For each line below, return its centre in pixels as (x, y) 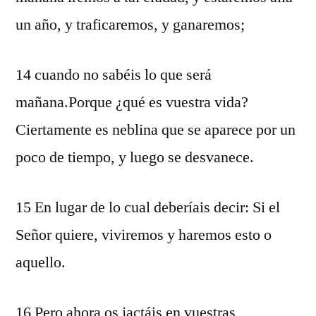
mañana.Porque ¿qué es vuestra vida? (132, 102)
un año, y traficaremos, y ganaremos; (130, 25)
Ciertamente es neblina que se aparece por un (156, 130)
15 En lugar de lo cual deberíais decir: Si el (148, 207)
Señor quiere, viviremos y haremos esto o (144, 235)
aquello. (41, 262)
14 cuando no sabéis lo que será (114, 75)
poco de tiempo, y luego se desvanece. (135, 157)
